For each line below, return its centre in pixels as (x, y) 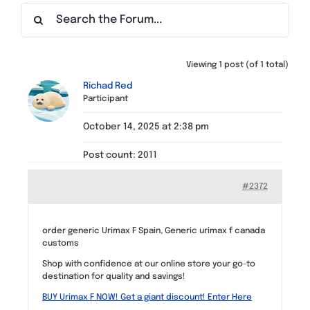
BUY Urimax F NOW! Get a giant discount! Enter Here (147, 297)
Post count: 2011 (120, 155)
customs (61, 243)
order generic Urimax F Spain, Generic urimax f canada (154, 231)
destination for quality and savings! (114, 276)
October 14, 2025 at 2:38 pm (146, 127)
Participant (106, 99)
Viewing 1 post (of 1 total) (237, 65)
